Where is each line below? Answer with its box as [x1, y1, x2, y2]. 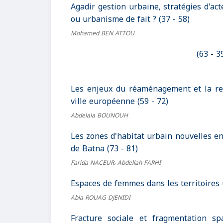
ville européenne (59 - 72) [71, 94, 168, 110]
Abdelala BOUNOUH [71, 110, 128, 121]
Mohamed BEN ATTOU [71, 28, 134, 39]
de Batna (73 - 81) [71, 141, 138, 157]
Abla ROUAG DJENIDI [71, 192, 130, 204]
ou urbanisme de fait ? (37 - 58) [71, 11, 190, 27]
